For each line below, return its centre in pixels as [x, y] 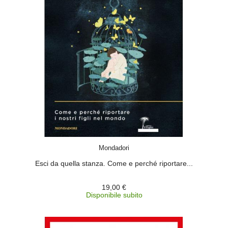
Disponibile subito [114, 195]
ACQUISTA [123, 141]
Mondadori [114, 148]
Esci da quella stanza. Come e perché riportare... [114, 163]
